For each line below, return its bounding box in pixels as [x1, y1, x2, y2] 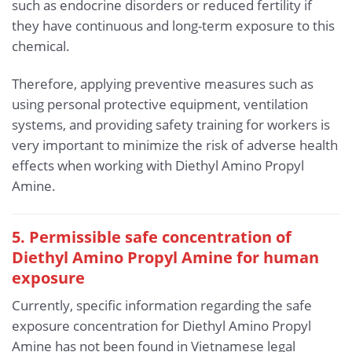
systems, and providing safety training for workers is [12, 115, 330, 134]
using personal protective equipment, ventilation [12, 95, 308, 114]
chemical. [12, 37, 70, 56]
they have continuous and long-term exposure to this [12, 16, 335, 35]
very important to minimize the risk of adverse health [12, 136, 338, 155]
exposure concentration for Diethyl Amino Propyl [12, 316, 311, 335]
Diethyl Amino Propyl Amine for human [12, 245, 319, 268]
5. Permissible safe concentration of [12, 225, 291, 247]
